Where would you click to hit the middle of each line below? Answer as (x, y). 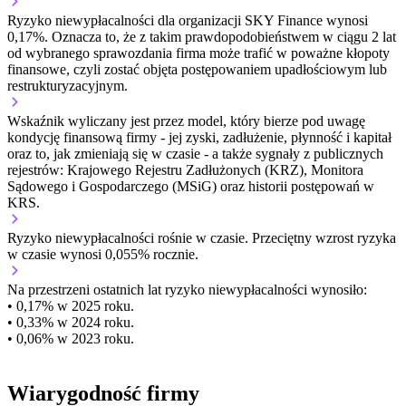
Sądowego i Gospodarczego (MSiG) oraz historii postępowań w (191, 187)
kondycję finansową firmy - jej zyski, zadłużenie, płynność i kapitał (199, 138)
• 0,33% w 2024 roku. (71, 323)
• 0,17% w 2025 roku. (71, 306)
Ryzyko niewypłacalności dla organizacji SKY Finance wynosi (188, 21)
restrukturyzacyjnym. (68, 86)
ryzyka (375, 238)
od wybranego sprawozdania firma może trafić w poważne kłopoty (198, 53)
